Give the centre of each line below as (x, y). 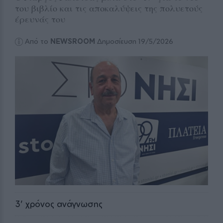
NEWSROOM (73, 41)
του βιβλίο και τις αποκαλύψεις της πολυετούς (109, 8)
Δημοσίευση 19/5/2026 (134, 41)
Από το (38, 41)
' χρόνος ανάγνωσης (61, 204)
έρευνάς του (40, 19)
